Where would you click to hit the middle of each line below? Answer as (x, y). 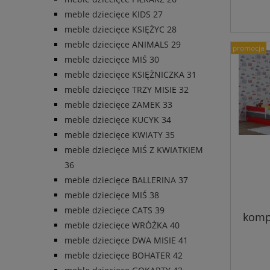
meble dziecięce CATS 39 (115, 210)
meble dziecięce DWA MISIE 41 (126, 240)
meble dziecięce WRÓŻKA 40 (122, 225)
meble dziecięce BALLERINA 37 (126, 180)
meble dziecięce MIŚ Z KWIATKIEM (134, 150)
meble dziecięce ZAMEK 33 (118, 105)
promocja (249, 48)
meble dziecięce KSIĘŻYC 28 (121, 30)
